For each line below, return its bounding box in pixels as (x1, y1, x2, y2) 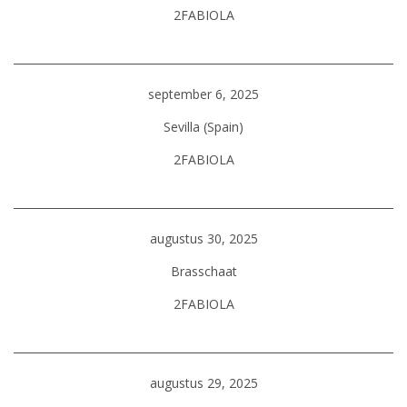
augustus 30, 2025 (149, 230, 258, 247)
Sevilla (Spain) (164, 118, 243, 135)
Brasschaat (170, 263, 237, 280)
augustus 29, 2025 (149, 374, 258, 392)
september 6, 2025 (148, 85, 259, 103)
